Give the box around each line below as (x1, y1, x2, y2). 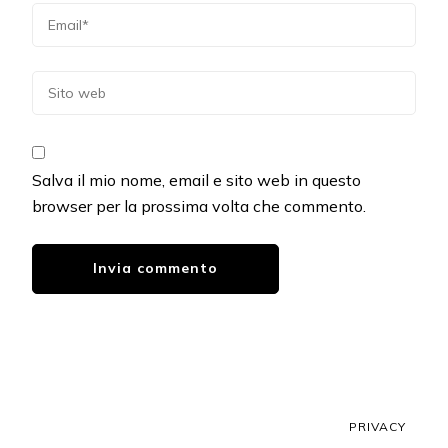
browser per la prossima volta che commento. (32, 196, 366, 217)
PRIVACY (349, 419, 406, 435)
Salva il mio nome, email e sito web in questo (32, 170, 361, 191)
